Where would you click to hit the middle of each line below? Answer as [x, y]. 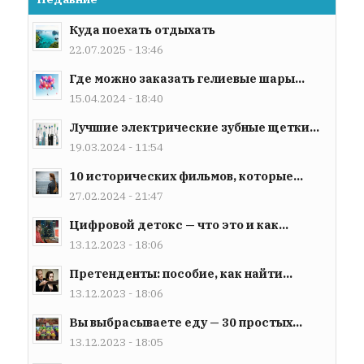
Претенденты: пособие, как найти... [180, 273]
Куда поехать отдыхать [142, 29]
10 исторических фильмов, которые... [186, 175]
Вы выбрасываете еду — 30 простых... [185, 322]
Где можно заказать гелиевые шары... [186, 78]
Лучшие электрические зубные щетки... [194, 127]
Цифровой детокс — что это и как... [178, 224]
